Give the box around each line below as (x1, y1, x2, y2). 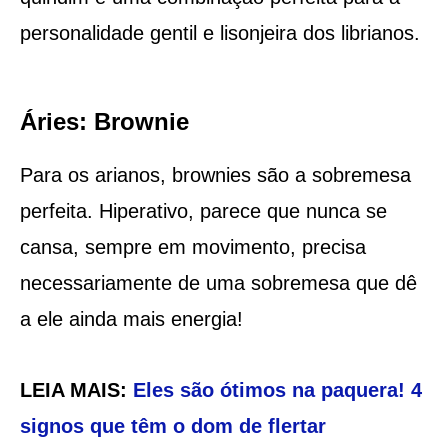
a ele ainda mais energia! (19, 307, 243, 330)
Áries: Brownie (19, 107, 189, 135)
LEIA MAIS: (19, 378, 133, 401)
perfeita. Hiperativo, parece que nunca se (19, 199, 387, 222)
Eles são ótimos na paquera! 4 (132, 378, 422, 401)
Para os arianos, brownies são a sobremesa (19, 163, 411, 186)
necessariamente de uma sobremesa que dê (19, 271, 417, 294)
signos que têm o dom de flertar (19, 414, 326, 437)
